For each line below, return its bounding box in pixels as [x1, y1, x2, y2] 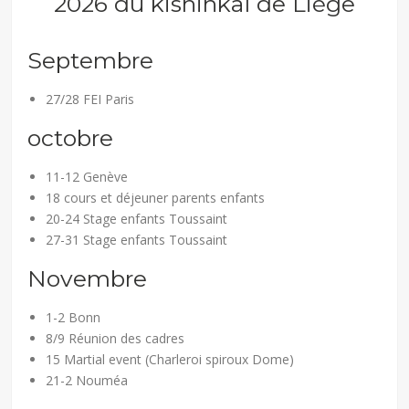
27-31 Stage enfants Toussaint [46, 230, 228, 248]
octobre [27, 123, 114, 152]
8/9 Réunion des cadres [46, 329, 185, 347]
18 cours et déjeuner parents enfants [46, 188, 266, 206]
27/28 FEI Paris [46, 89, 135, 108]
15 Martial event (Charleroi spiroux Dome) [46, 350, 295, 368]
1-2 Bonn [46, 308, 101, 326]
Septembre [27, 46, 154, 74]
